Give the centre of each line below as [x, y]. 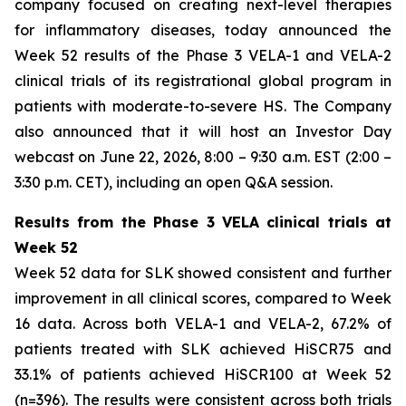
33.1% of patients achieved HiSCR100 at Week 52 [203, 374]
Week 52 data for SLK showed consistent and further [203, 273]
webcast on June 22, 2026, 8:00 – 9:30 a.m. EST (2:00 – [203, 157]
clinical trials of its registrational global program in [203, 81]
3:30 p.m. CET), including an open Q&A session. [174, 182]
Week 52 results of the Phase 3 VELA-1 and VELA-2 [203, 55]
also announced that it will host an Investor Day [203, 131]
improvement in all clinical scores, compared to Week [203, 298]
